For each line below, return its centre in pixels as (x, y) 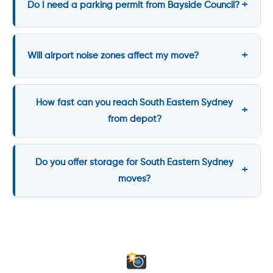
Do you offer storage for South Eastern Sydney (134, 162)
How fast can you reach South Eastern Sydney (134, 102)
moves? (134, 179)
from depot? (134, 119)
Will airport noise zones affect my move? (113, 55)
